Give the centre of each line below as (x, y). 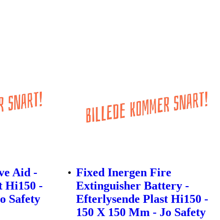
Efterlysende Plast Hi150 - (142, 199)
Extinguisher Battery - (133, 186)
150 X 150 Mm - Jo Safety (141, 212)
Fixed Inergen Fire (124, 173)
